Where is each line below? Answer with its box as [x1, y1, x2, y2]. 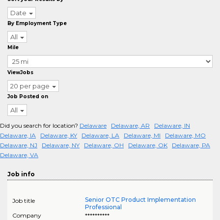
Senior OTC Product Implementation [84, 196, 196, 203]
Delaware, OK [128, 141, 167, 149]
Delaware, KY [40, 132, 77, 139]
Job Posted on [7, 93, 48, 100]
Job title [12, 197, 35, 204]
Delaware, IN [154, 122, 190, 129]
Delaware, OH [84, 141, 124, 149]
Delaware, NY [42, 141, 80, 149]
